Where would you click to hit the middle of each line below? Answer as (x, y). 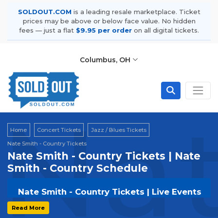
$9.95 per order (104, 30)
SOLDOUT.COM (45, 12)
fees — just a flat (47, 30)
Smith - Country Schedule (78, 168)
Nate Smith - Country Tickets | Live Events (110, 192)
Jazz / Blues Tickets (118, 130)
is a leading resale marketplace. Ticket (136, 12)
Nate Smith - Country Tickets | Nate (104, 156)
